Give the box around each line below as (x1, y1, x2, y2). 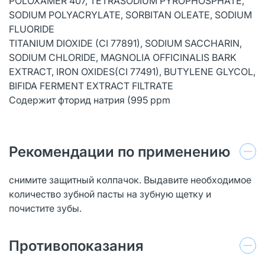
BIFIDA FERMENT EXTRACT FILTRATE (9, 79, 173, 92)
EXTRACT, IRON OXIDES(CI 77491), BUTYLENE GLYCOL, (9, 65, 256, 77)
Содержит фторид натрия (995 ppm (9, 93, 170, 106)
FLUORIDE (9, 22, 54, 35)
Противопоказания (9, 237, 144, 254)
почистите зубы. (9, 202, 82, 214)
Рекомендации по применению (9, 143, 230, 160)
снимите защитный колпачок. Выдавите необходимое (9, 173, 251, 186)
